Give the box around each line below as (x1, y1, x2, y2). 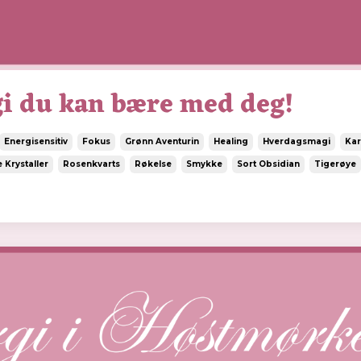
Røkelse (135, 159, 172, 170)
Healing (214, 136, 248, 147)
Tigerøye (314, 159, 356, 170)
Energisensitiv (4, 136, 68, 147)
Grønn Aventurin (125, 136, 199, 147)
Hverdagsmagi (263, 136, 330, 147)
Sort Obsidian (237, 159, 300, 170)
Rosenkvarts (63, 159, 120, 170)
